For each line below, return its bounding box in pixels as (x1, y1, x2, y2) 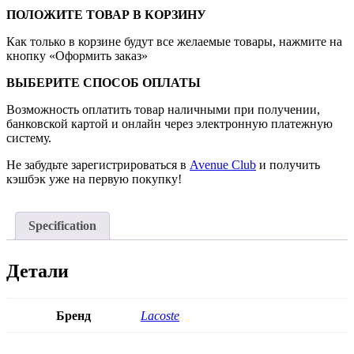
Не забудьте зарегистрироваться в (6, 158, 190, 172)
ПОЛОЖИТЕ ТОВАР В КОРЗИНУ (6, 8, 206, 22)
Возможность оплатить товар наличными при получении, (6, 103, 320, 117)
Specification (28, 219, 96, 233)
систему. (6, 131, 51, 145)
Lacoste (141, 309, 179, 323)
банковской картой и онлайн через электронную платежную (6, 117, 333, 131)
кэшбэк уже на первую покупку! (6, 172, 182, 186)
